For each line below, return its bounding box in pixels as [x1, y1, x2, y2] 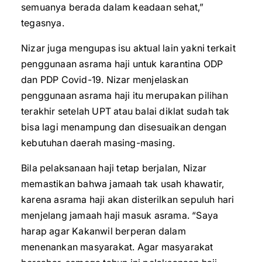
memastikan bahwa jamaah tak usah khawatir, [21, 178, 225, 189]
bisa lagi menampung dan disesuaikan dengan [21, 121, 227, 133]
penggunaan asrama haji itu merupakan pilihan [21, 89, 228, 101]
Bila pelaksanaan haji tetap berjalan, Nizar [21, 162, 207, 174]
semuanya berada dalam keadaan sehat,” [21, 1, 204, 13]
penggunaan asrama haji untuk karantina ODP [21, 58, 223, 70]
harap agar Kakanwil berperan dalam [21, 225, 186, 237]
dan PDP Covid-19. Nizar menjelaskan [21, 74, 188, 85]
